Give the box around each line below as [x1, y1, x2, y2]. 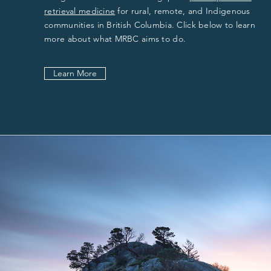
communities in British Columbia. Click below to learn [44, 19, 256, 30]
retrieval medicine [44, 5, 116, 16]
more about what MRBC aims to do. [44, 33, 186, 44]
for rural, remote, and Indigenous [115, 5, 250, 16]
